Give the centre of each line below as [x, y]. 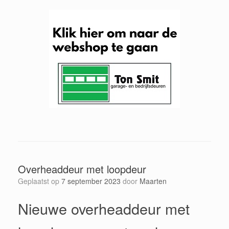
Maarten [153, 181]
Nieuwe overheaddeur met [104, 208]
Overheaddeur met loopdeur [82, 169]
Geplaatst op [42, 181]
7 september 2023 [91, 181]
